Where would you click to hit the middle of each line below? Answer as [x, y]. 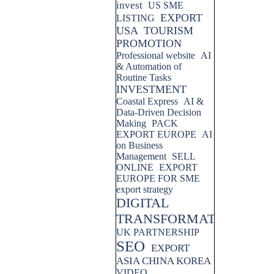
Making [131, 123]
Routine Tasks [144, 77]
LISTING [135, 18]
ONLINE [135, 167]
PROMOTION [149, 43]
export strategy [145, 189]
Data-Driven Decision [159, 112]
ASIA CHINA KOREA [164, 261]
